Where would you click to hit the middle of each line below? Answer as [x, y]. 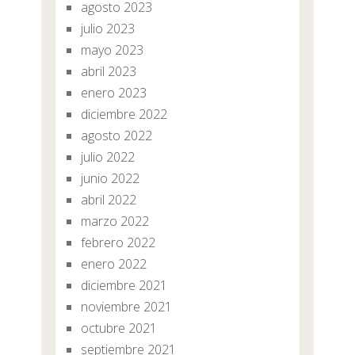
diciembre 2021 [124, 286]
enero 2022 [113, 264]
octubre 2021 [118, 328]
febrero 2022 [118, 243]
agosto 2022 [116, 136]
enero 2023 [113, 93]
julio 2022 [107, 157]
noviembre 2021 [126, 307]
